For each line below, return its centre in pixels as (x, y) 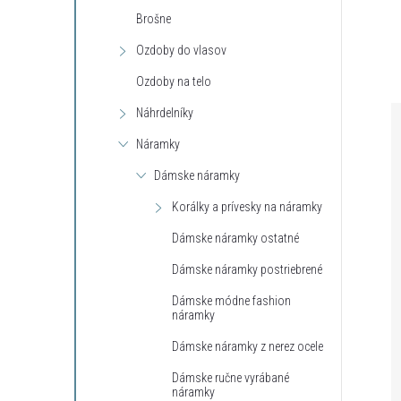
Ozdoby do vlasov (181, 50)
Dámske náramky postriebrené (247, 269)
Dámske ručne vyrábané (230, 378)
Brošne (154, 19)
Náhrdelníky (165, 113)
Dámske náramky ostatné (235, 238)
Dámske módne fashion (231, 301)
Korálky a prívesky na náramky (247, 207)
